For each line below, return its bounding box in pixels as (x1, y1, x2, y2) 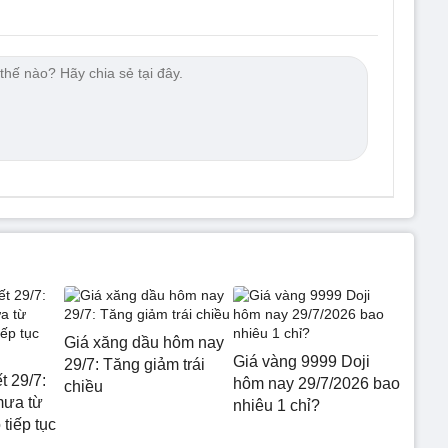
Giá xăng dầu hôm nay (64, 334, 224, 351)
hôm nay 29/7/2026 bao (232, 375, 400, 392)
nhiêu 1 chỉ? (232, 397, 320, 414)
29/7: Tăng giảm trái (64, 356, 205, 373)
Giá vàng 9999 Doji (232, 353, 370, 370)
